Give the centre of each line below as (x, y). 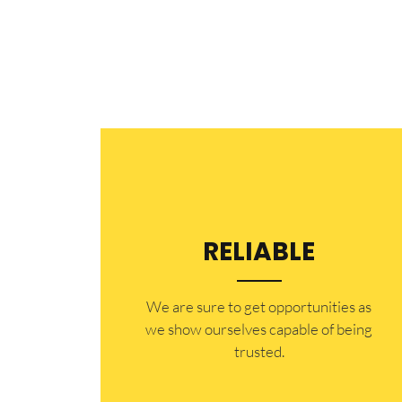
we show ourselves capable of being (259, 328)
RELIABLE (259, 251)
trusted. (259, 351)
